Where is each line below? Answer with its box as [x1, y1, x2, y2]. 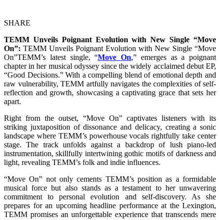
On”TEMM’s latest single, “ [4, 53, 98, 61]
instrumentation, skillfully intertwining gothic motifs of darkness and [4, 149, 216, 158]
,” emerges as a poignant [131, 53, 216, 61]
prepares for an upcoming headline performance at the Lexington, [4, 201, 216, 210]
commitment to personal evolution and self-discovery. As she [4, 192, 216, 201]
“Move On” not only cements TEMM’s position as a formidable [4, 174, 216, 183]
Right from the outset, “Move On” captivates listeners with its [4, 113, 216, 122]
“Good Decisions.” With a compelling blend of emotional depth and [4, 70, 216, 79]
